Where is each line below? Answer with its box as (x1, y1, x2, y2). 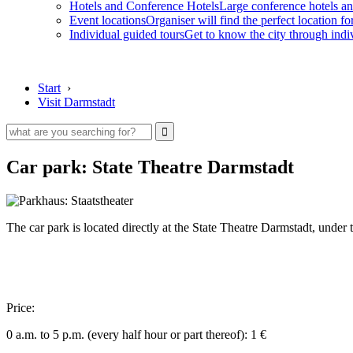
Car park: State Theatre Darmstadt (6, 156, 294, 177)
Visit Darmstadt (38, 95, 115, 109)
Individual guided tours (69, 28, 184, 41)
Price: (6, 300, 35, 314)
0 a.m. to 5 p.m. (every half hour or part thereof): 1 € (6, 327, 266, 341)
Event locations (69, 13, 146, 27)
